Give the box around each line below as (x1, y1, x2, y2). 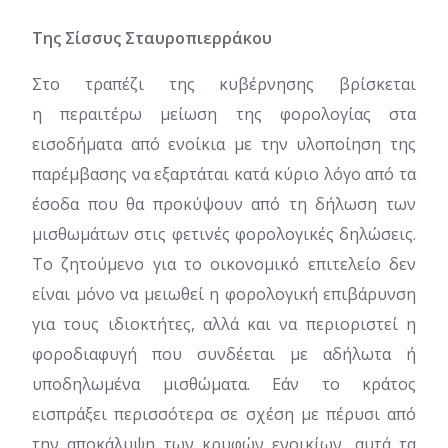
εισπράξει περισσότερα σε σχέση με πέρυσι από (32, 403, 416, 425)
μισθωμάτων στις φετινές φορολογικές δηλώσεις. (32, 223, 416, 245)
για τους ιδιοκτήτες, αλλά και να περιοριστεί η (32, 313, 416, 335)
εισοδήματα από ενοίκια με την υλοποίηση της (32, 133, 416, 155)
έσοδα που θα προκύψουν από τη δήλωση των (32, 193, 416, 215)
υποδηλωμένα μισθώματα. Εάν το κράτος (32, 373, 416, 395)
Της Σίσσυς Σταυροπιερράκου (32, 27, 276, 49)
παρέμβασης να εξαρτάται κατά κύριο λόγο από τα (32, 163, 416, 185)
